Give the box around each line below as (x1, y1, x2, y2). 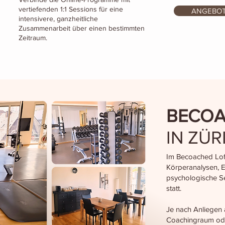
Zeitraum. (19, 34, 47, 42)
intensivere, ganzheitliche (19, 15, 98, 23)
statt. (166, 184, 181, 192)
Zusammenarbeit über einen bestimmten (19, 24, 145, 32)
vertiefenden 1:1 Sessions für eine (19, 5, 123, 13)
